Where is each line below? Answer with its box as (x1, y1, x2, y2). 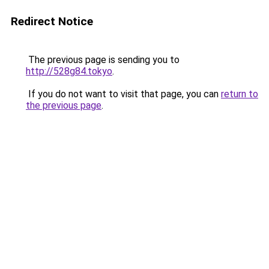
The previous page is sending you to (26, 54, 180, 65)
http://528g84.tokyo (26, 65, 112, 77)
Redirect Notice (11, 14, 93, 28)
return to (221, 88, 258, 100)
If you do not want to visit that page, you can (26, 88, 221, 100)
